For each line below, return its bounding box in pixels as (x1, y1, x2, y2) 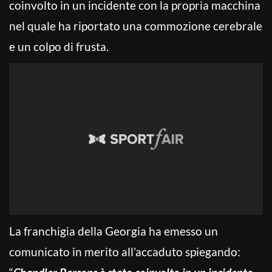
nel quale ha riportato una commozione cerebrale (9, 18, 262, 33)
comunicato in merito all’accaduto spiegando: (9, 244, 240, 259)
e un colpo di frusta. (9, 39, 109, 53)
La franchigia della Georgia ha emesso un (9, 223, 218, 238)
